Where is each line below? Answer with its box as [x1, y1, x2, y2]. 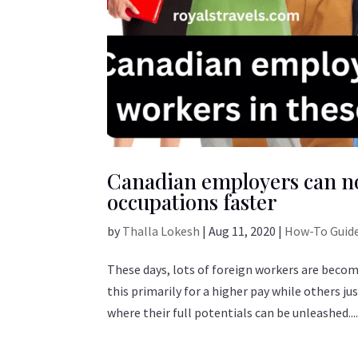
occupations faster [107, 187, 277, 216]
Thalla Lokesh [122, 222, 201, 239]
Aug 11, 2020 [209, 222, 276, 239]
